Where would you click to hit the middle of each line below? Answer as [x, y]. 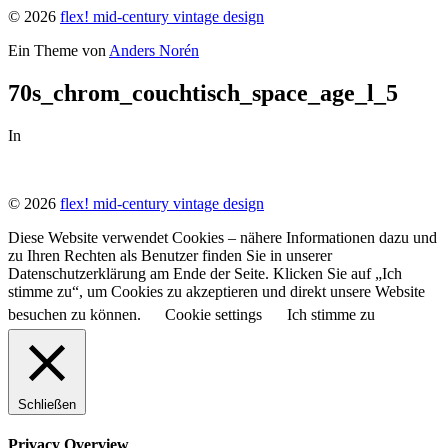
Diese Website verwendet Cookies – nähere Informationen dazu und [222, 237]
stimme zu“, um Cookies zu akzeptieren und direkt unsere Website [216, 291]
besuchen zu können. [76, 314]
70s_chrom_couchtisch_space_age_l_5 [203, 92]
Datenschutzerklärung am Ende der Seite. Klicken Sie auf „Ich [205, 273]
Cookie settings [213, 314]
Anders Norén [154, 50]
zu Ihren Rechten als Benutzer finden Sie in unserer [170, 255]
